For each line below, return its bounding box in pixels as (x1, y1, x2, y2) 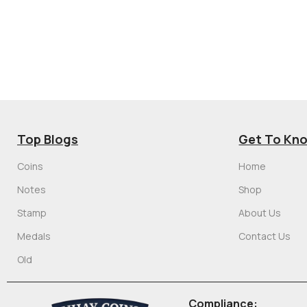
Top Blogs (17, 130, 78, 147)
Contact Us (238, 229, 291, 243)
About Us (238, 206, 282, 219)
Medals (17, 229, 51, 243)
